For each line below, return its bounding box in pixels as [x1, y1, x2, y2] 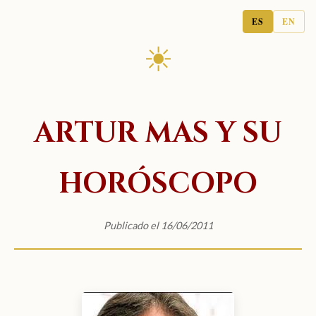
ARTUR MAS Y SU [34, 114, 282, 152]
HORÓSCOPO [59, 164, 257, 203]
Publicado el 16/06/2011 [103, 219, 213, 231]
